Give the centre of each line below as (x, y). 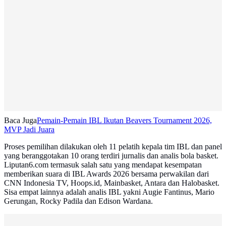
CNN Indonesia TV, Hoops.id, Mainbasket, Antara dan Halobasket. (112, 183)
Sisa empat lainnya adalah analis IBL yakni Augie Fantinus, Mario (109, 192)
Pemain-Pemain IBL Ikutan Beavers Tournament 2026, (124, 121)
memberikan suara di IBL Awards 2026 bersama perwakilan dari (106, 174)
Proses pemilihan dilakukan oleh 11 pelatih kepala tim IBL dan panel (113, 147)
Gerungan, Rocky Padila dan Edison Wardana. (78, 201)
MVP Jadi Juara (29, 130)
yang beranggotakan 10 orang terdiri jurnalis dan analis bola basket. (111, 156)
